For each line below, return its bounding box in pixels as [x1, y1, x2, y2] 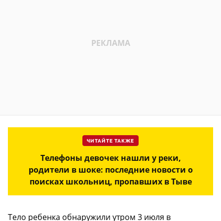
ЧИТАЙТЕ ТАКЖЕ [87, 138, 134, 145]
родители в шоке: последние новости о [28, 164, 193, 176]
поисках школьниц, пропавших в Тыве [29, 176, 192, 187]
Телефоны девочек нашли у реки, [40, 152, 181, 164]
